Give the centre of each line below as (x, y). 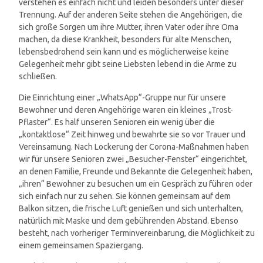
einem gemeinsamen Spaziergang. (81, 246)
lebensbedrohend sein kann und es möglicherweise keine (124, 52)
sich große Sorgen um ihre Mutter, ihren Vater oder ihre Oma (129, 27)
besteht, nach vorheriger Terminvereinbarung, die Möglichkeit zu (137, 233)
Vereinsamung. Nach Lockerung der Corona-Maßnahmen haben (134, 147)
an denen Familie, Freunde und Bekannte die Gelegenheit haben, (136, 172)
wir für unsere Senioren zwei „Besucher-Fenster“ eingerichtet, (133, 159)
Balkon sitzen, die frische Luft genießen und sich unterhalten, (131, 209)
